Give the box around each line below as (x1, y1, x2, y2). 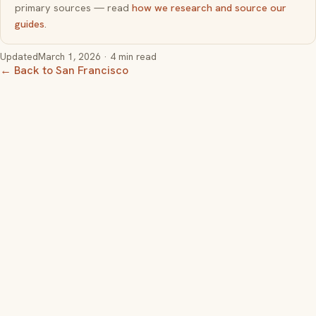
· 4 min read (101, 49, 157, 63)
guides (15, 17, 44, 30)
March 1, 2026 (38, 49, 101, 63)
